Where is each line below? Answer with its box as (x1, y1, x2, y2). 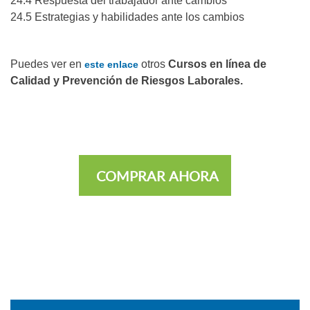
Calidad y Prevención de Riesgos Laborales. (10, 75, 243, 87)
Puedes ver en (10, 58, 82, 71)
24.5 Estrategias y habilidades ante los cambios (10, 11, 244, 24)
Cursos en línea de (165, 58, 266, 71)
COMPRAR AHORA (96, 167, 219, 185)
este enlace (82, 59, 141, 71)
